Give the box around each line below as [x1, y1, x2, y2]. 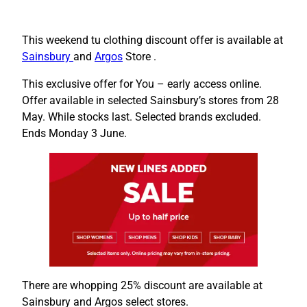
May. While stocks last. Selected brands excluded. [22, 110, 261, 123]
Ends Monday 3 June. [22, 126, 127, 140]
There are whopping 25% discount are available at [22, 279, 262, 293]
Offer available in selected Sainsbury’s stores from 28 [22, 93, 279, 107]
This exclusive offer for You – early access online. [22, 77, 262, 90]
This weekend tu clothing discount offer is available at [22, 33, 283, 47]
